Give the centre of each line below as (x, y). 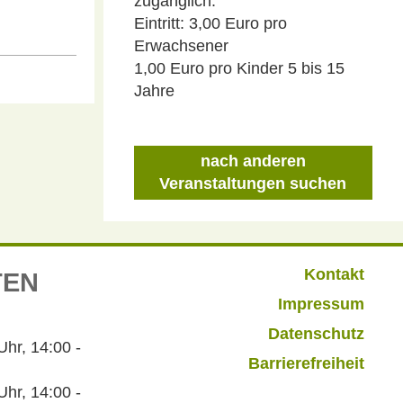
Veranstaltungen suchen (253, 184)
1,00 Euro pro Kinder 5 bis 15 (239, 68)
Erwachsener (181, 46)
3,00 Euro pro (237, 23)
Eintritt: (159, 23)
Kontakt (335, 274)
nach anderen (253, 161)
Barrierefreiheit (307, 363)
